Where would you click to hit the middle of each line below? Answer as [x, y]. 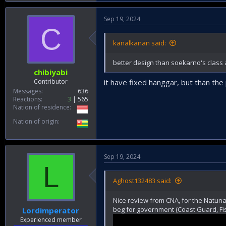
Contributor [51, 81]
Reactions [27, 99]
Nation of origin [36, 121]
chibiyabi [51, 72]
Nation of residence [41, 107]
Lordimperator [51, 210]
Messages [27, 91]
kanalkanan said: [139, 43]
